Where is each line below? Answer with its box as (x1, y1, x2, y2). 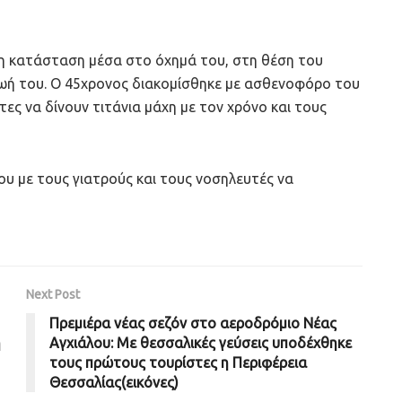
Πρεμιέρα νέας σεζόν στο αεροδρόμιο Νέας (49, 315, 336, 332)
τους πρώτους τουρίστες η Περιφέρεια (49, 354, 307, 371)
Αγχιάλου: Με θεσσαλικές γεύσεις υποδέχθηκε (49, 335, 352, 352)
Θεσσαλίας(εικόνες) (49, 374, 179, 391)
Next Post (26, 287, 80, 302)
